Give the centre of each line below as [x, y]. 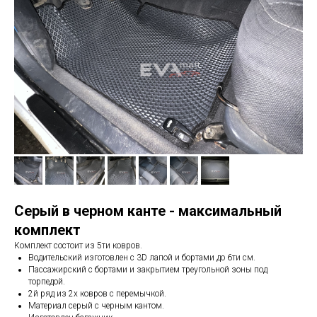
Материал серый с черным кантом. [96, 306]
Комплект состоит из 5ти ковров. [78, 246]
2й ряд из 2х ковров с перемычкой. [97, 294]
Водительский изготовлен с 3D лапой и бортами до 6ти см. [142, 258]
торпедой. [47, 282]
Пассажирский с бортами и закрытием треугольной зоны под [148, 270]
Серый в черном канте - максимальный [148, 211]
